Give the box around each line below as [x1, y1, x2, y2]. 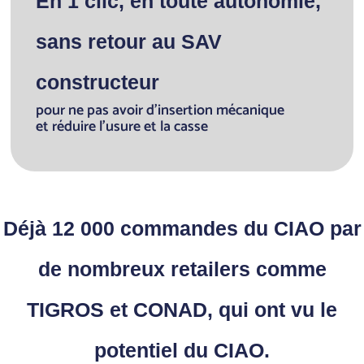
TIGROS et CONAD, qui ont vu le [27, 297, 337, 321]
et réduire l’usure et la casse [36, 114, 209, 139]
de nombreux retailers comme [37, 257, 327, 280]
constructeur [36, 70, 160, 93]
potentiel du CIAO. [94, 338, 270, 362]
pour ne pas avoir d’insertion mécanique [36, 97, 285, 123]
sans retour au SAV [36, 29, 223, 53]
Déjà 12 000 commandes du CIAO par [2, 216, 362, 240]
